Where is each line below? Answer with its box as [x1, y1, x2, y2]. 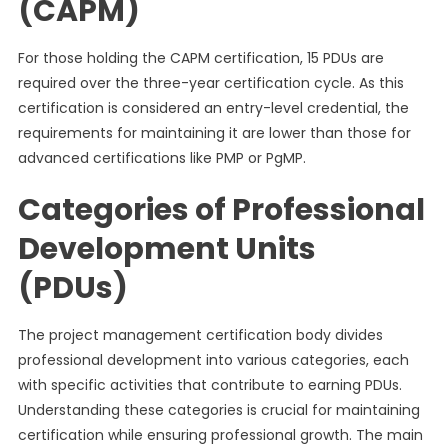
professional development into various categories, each [17, 350, 409, 370]
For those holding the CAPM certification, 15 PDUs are [17, 48, 384, 68]
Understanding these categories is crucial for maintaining [17, 400, 420, 420]
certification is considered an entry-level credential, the [17, 98, 409, 118]
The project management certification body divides [17, 325, 383, 345]
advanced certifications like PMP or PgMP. [17, 148, 306, 168]
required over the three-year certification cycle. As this [17, 73, 404, 93]
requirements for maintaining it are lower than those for [17, 123, 411, 143]
